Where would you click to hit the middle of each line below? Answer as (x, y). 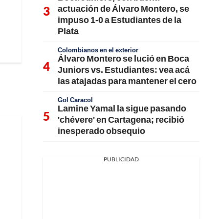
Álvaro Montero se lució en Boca (123, 58)
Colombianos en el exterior (98, 50)
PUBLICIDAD (121, 159)
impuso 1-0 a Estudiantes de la (120, 20)
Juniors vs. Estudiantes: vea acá (124, 69)
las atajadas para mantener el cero (127, 81)
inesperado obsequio (101, 131)
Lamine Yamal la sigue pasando (122, 108)
